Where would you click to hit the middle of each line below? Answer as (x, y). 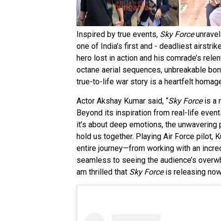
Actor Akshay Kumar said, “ (122, 101)
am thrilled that (103, 172)
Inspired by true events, (118, 35)
